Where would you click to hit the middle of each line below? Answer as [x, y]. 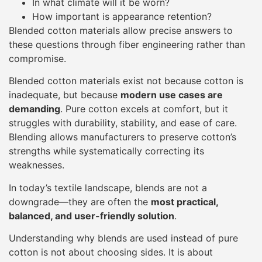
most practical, [185, 201]
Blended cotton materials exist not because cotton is [126, 81]
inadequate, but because [65, 95]
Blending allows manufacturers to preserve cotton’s [123, 137]
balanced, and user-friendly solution [92, 216]
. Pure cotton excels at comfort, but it [144, 109]
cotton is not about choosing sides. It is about [111, 252]
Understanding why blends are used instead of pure [123, 238]
